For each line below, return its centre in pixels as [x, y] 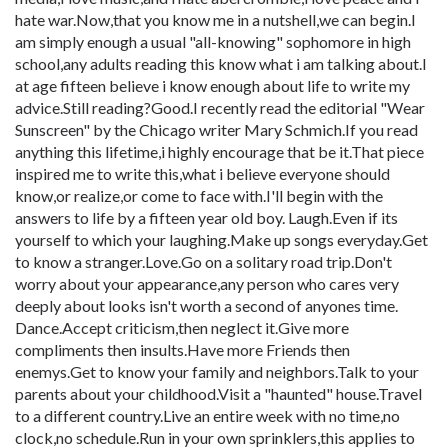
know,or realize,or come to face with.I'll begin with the [199, 195]
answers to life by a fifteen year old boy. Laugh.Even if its [206, 217]
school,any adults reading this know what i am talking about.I [221, 63]
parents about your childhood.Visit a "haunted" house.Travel [218, 393]
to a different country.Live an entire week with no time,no [207, 415]
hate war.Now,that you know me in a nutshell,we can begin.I [215, 19]
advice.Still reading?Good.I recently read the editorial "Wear [220, 107]
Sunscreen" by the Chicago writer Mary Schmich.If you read [216, 129]
